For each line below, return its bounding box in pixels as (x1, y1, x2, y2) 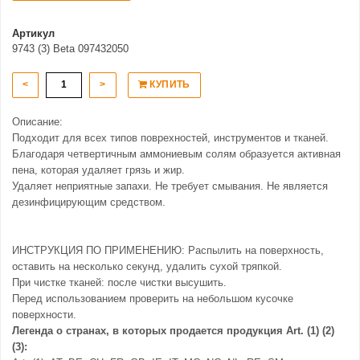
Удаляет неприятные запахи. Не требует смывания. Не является (12, 180, 328, 193)
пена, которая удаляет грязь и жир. (12, 164, 185, 177)
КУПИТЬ (147, 79, 190, 91)
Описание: (12, 116, 63, 129)
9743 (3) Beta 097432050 (12, 43, 129, 55)
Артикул (12, 27, 55, 40)
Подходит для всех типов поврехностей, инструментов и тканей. (12, 132, 329, 145)
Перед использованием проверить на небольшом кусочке (12, 292, 293, 305)
